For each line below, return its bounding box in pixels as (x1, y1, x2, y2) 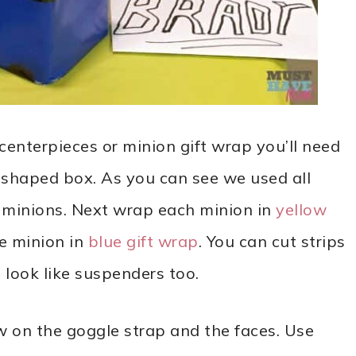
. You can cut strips (198, 231, 346, 251)
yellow (276, 199, 327, 219)
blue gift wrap (87, 231, 199, 251)
